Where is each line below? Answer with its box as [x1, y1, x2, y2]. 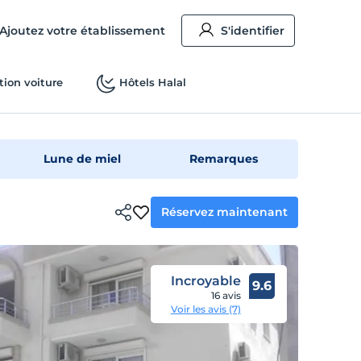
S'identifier [221, 23, 285, 38]
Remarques [189, 151, 259, 166]
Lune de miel [44, 151, 122, 166]
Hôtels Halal [118, 76, 186, 89]
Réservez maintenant [161, 204, 288, 219]
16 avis [210, 289, 241, 301]
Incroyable [170, 273, 241, 288]
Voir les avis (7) [170, 303, 241, 315]
